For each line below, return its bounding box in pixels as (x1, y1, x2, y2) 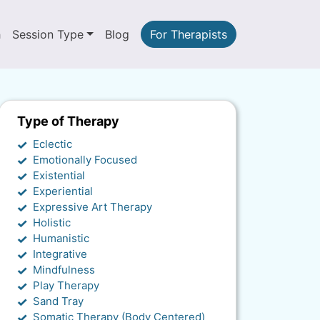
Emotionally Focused (33, 153, 137, 166)
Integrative (33, 247, 87, 261)
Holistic (33, 216, 71, 229)
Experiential (33, 184, 93, 198)
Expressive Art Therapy (33, 200, 152, 214)
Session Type (12, 27, 84, 41)
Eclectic (33, 137, 72, 151)
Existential (33, 169, 85, 182)
